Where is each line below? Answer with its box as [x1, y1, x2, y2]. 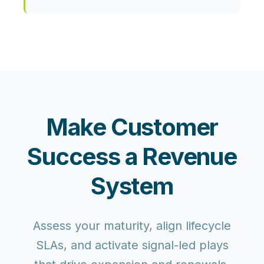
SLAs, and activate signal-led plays [35, 238, 229, 253]
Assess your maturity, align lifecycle [33, 219, 231, 233]
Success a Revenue [27, 142, 237, 171]
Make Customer [45, 113, 219, 142]
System [91, 171, 173, 201]
